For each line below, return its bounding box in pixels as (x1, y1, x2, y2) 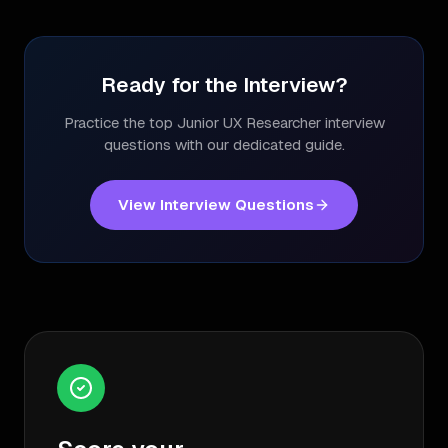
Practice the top (63, 113, 177, 132)
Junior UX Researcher (176, 113, 321, 132)
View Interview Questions (118, 195, 314, 214)
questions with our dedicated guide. (103, 135, 345, 154)
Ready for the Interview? (100, 71, 348, 98)
